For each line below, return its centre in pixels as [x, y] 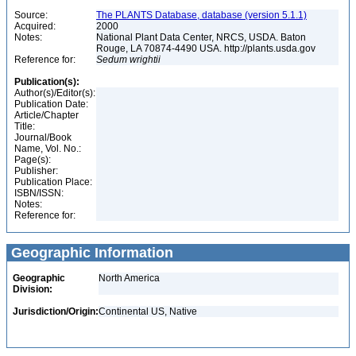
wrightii [145, 60]
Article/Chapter [46, 115]
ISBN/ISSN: [39, 193]
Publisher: [36, 171]
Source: [31, 15]
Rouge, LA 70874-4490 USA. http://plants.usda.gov [207, 48]
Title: [25, 126]
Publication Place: [53, 182]
